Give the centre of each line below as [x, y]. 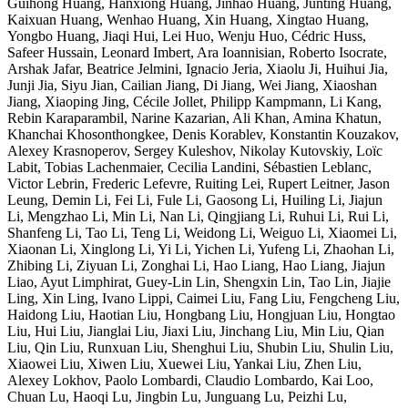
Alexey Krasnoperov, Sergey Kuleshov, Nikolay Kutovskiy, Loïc [195, 150]
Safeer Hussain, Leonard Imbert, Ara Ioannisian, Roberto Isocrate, [197, 52]
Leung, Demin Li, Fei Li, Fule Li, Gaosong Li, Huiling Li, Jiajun [195, 199]
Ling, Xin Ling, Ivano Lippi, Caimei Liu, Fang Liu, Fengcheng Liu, [204, 298]
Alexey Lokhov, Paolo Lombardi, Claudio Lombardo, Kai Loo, [190, 380]
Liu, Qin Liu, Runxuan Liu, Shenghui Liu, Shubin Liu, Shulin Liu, [200, 347]
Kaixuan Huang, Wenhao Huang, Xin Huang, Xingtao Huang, [188, 19]
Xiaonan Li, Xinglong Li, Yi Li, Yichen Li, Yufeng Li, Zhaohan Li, [201, 249]
